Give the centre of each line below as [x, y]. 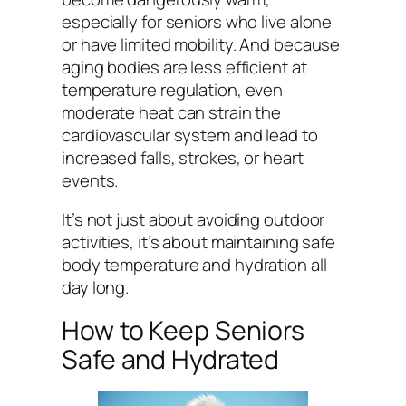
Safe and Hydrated [171, 359]
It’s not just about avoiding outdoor [193, 220]
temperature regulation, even [173, 89]
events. [90, 180]
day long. [96, 288]
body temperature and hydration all [194, 265]
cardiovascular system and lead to [190, 135]
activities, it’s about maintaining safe [199, 242]
